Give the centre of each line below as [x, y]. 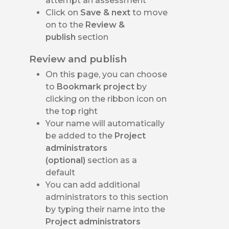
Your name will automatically [105, 123]
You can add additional [93, 185]
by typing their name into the [106, 209]
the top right [72, 111]
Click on [63, 12]
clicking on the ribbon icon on [106, 99]
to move [150, 12]
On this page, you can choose [107, 74]
